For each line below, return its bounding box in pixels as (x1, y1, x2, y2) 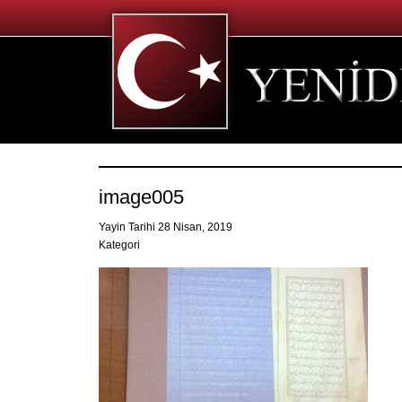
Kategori (99, 239, 140, 251)
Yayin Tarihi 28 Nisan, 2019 (99, 221, 235, 233)
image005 (99, 186, 184, 208)
